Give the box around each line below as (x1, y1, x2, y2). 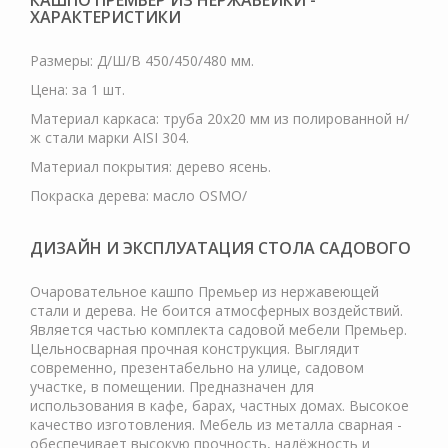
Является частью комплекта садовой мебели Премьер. (30, 320, 407, 339)
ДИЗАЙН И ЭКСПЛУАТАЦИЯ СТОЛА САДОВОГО (30, 237, 411, 259)
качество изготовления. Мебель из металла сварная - (30, 415, 402, 434)
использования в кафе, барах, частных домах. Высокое (30, 396, 409, 415)
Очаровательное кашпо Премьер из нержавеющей (30, 282, 379, 301)
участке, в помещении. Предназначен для (30, 377, 314, 396)
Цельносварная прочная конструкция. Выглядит (30, 339, 360, 358)
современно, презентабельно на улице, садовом (30, 358, 364, 377)
